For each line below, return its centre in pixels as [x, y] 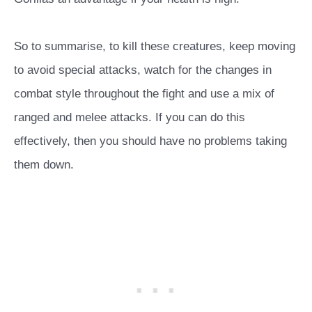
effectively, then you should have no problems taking [150, 141]
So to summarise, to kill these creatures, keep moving [155, 46]
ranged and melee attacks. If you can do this [130, 117]
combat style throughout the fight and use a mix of [144, 93]
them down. [44, 164]
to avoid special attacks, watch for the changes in [143, 70]
